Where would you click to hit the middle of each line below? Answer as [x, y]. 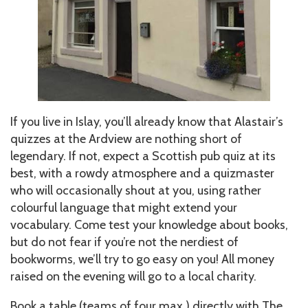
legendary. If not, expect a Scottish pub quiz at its [143, 156]
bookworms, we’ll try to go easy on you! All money [142, 260]
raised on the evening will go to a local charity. [133, 277]
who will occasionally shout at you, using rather [136, 191]
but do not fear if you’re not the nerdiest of [124, 242]
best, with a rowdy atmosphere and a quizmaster [142, 174]
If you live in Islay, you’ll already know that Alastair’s [147, 122]
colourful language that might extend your [124, 208]
